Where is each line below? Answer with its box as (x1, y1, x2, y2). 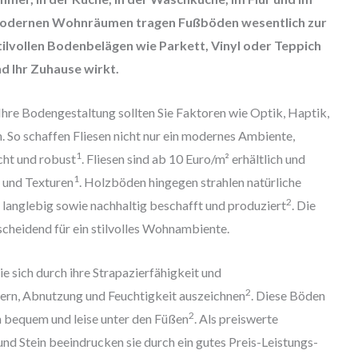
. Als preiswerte (193, 310, 278, 326)
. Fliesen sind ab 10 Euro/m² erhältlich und (81, 150, 305, 166)
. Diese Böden (250, 287, 325, 303)
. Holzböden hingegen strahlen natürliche (78, 173, 301, 189)
